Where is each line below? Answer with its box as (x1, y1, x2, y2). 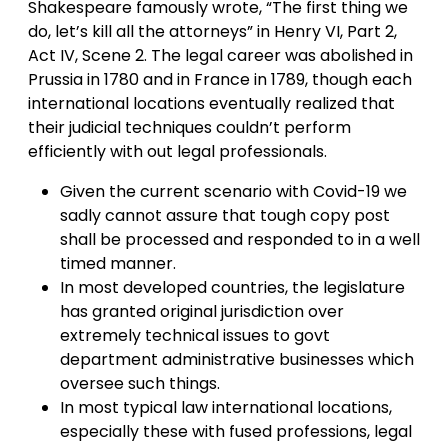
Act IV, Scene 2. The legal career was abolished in (28, 44, 413, 68)
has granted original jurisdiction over (60, 300, 344, 324)
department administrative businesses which (60, 348, 414, 372)
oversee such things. (60, 372, 220, 396)
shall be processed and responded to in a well (60, 228, 420, 252)
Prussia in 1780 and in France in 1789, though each (28, 68, 412, 92)
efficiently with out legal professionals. (28, 140, 327, 164)
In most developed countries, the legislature (60, 276, 405, 300)
